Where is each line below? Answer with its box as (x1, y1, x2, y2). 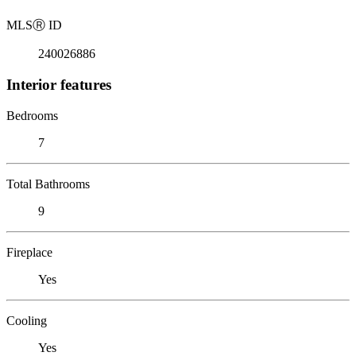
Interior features (6, 75, 111, 93)
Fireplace (6, 245, 52, 259)
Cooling (6, 313, 47, 327)
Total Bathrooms (6, 176, 90, 191)
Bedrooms (6, 108, 58, 122)
